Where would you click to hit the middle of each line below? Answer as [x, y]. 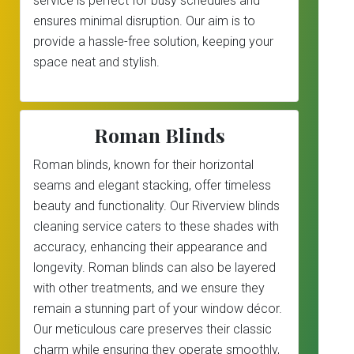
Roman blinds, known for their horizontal [143, 165]
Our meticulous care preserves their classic [153, 329]
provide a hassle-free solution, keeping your [153, 41]
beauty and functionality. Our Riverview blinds [156, 206]
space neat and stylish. [96, 62]
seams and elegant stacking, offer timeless [152, 185]
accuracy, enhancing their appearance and [150, 247]
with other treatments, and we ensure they [149, 288]
